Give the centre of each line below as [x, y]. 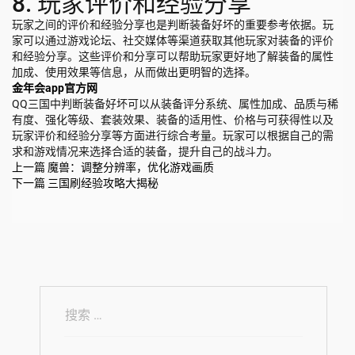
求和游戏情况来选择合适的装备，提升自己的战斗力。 [145, 151]
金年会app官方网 [55, 88]
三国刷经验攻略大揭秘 [103, 183]
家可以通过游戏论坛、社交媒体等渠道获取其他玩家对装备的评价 [173, 40]
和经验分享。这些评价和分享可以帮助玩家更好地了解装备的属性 [173, 56]
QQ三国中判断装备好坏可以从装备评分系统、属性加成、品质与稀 [175, 103]
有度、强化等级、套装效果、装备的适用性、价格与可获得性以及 [173, 119]
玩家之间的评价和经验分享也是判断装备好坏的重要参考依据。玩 [173, 24]
